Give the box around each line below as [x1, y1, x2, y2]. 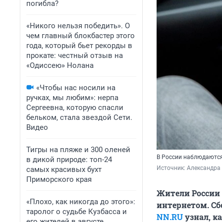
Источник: [157, 165, 187, 172]
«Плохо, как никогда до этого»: [26, 197, 135, 206]
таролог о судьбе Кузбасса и [26, 207, 127, 216]
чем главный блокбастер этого [26, 31, 135, 40]
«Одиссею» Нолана [26, 61, 94, 70]
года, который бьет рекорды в [26, 41, 132, 50]
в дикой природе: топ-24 [26, 155, 112, 164]
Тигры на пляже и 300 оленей [26, 145, 130, 154]
